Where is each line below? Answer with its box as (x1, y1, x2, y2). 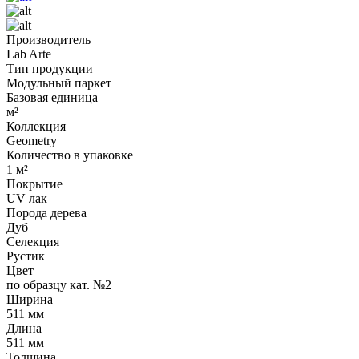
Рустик (6, 248, 45, 263)
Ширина (6, 292, 53, 306)
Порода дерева (6, 205, 87, 220)
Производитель (6, 32, 91, 46)
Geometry (6, 133, 57, 147)
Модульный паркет (6, 75, 111, 90)
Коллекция (6, 119, 66, 133)
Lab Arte (6, 46, 51, 61)
